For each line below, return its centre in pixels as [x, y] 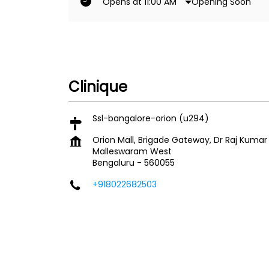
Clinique [98, 87]
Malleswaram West [132, 151]
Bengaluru [113, 163]
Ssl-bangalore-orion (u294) [151, 118]
